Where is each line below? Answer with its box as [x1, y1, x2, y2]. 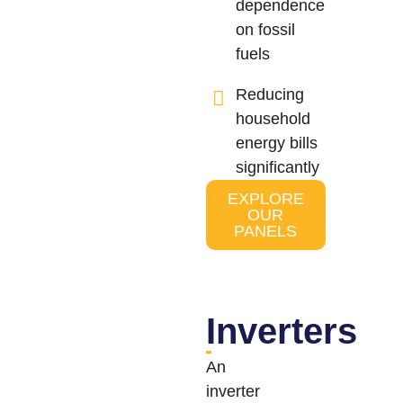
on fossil [236, 20, 296, 39]
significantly [236, 157, 320, 176]
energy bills [236, 133, 318, 152]
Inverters [205, 310, 357, 351]
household [236, 109, 311, 128]
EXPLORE [227, 189, 304, 208]
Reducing [236, 85, 305, 103]
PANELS [234, 221, 298, 240]
